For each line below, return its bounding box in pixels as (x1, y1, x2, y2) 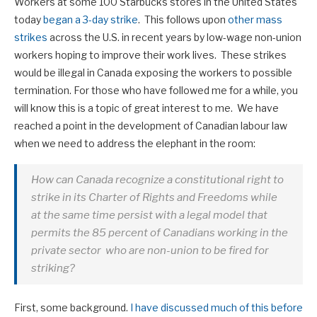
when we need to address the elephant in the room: (14, 137, 255, 150)
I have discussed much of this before (130, 301, 303, 314)
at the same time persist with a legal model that (31, 209, 267, 222)
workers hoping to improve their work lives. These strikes (14, 49, 287, 62)
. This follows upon (138, 13, 228, 26)
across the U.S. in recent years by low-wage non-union (47, 31, 301, 44)
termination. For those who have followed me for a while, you (14, 84, 298, 97)
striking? (31, 262, 75, 275)
